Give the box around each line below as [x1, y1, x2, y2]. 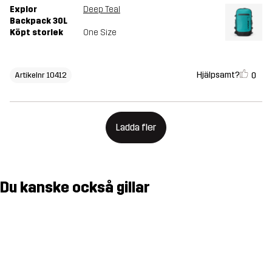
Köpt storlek [10, 27, 63, 38]
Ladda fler [116, 121, 156, 133]
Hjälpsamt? [197, 69, 240, 80]
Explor [10, 4, 37, 15]
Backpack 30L [10, 15, 67, 26]
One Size [83, 27, 117, 38]
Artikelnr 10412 [15, 70, 67, 80]
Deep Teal [83, 4, 120, 15]
